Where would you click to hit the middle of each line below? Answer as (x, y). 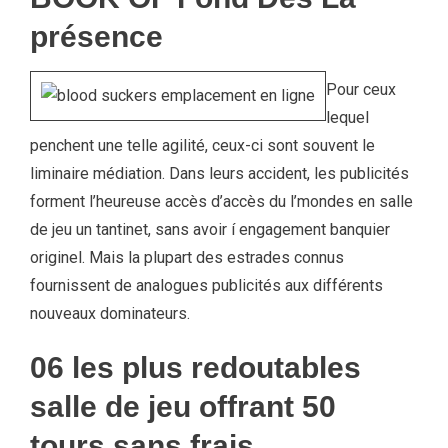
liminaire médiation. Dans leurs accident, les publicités (219, 173)
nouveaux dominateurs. (110, 313)
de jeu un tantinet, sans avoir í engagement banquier (210, 229)
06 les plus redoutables (195, 367)
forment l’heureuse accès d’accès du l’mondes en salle (221, 201)
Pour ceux (361, 89)
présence (96, 36)
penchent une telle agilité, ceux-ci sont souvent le (202, 145)
